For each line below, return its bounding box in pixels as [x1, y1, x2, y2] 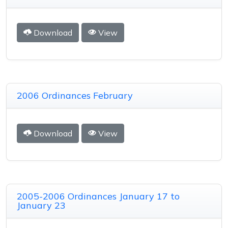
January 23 [17, 199, 66, 211]
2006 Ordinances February [17, 90, 133, 102]
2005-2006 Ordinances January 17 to [17, 190, 180, 202]
